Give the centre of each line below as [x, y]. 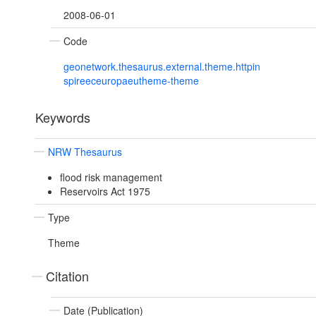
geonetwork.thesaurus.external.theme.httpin [162, 67]
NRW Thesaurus [85, 152]
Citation [67, 276]
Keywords [63, 117]
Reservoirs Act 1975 [105, 192]
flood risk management [111, 177]
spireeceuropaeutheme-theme [131, 81]
